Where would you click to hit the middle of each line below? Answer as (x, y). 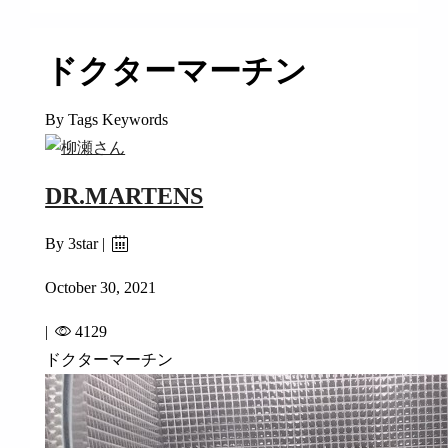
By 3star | (77, 244)
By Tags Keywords (107, 120)
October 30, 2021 (101, 288)
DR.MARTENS (124, 196)
